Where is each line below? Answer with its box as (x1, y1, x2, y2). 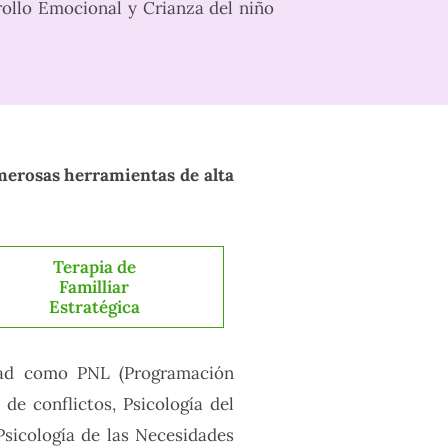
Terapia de (52, 256, 136, 279)
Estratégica (48, 296, 140, 319)
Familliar (59, 276, 129, 299)
